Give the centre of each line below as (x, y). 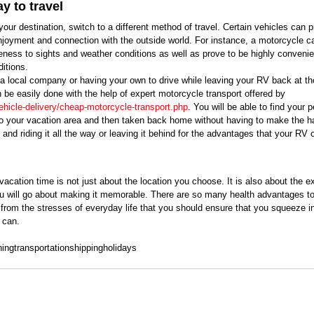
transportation (42, 247)
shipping (86, 247)
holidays (120, 247)
